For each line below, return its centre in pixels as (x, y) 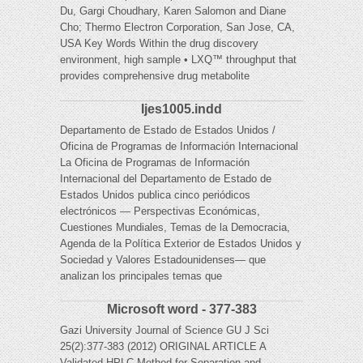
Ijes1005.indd (181, 109)
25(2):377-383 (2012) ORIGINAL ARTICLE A (163, 347)
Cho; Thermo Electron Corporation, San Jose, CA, (177, 28)
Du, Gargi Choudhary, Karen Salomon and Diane (173, 11)
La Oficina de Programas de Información (155, 163)
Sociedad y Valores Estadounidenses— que (163, 260)
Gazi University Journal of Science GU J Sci (164, 331)
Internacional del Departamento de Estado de (166, 179)
